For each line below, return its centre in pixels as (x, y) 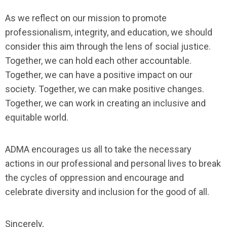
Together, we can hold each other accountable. (98, 61)
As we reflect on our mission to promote (86, 18)
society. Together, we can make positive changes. (105, 89)
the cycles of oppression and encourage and (94, 178)
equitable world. (37, 117)
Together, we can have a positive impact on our (99, 75)
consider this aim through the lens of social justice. (108, 46)
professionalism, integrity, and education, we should (109, 32)
